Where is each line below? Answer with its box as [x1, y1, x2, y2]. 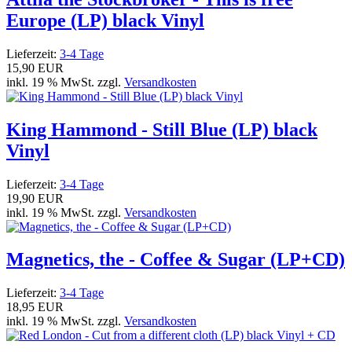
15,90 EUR [6, 60, 64, 75]
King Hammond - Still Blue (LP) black [6, 119, 317, 140]
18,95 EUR [6, 300, 64, 314]
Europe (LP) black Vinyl [6, 9, 204, 31]
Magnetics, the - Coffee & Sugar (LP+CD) [6, 249, 345, 270]
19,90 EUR [6, 191, 64, 205]
